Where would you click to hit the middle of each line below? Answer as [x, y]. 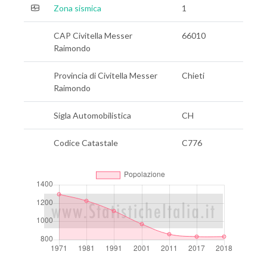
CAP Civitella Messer [93, 35]
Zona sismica [77, 8]
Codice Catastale [86, 143]
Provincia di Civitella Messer [105, 75]
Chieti [193, 75]
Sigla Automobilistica [92, 115]
